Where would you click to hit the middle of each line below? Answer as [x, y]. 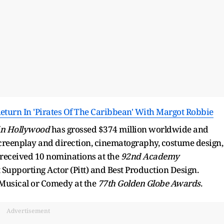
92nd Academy [149, 156]
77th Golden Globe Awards [149, 183]
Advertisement [28, 210]
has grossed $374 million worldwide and [129, 129]
